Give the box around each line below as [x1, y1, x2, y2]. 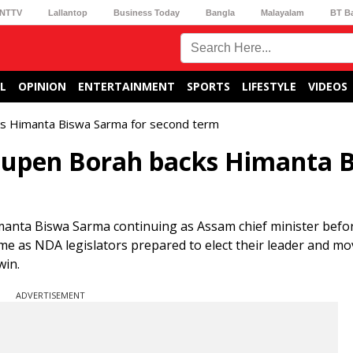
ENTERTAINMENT [78, 79, 175, 94]
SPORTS [187, 79, 230, 94]
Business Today [113, 7, 180, 17]
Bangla [206, 7, 236, 17]
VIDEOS [308, 79, 347, 94]
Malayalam [261, 7, 305, 17]
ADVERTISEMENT [16, 289, 85, 301]
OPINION [18, 79, 66, 94]
